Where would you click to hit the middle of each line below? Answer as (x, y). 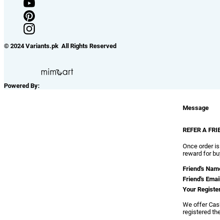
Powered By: (23, 86)
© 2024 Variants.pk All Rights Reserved (60, 46)
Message (196, 108)
